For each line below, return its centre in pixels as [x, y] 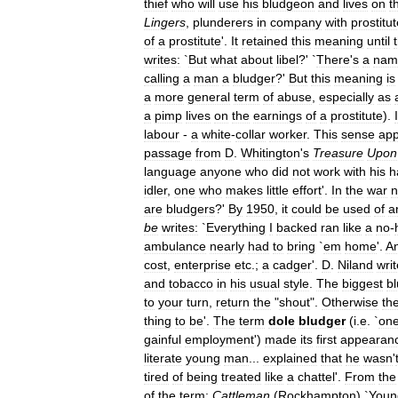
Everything [236, 227]
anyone [221, 171]
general [209, 97]
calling [162, 78]
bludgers [191, 209]
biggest [362, 283]
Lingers [165, 22]
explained [290, 358]
